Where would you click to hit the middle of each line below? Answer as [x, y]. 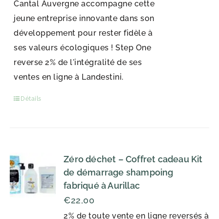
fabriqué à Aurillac [102, 186]
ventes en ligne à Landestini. [69, 77]
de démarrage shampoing [119, 172]
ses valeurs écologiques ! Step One [83, 48]
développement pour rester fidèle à [83, 33]
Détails [31, 99]
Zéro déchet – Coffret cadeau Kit [133, 159]
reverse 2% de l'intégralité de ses [78, 62]
